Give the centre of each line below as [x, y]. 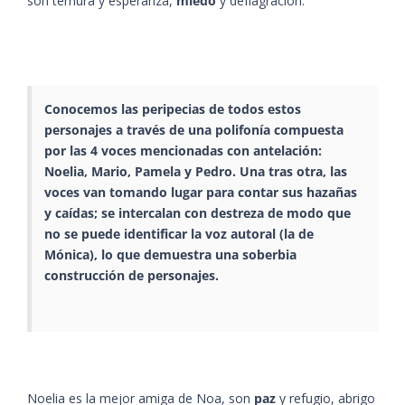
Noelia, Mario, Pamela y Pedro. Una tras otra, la [193, 171]
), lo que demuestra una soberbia [193, 254]
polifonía [243, 129]
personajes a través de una [130, 129]
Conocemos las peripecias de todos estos [173, 108]
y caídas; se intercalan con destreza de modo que [198, 212]
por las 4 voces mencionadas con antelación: [183, 150]
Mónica [67, 254]
